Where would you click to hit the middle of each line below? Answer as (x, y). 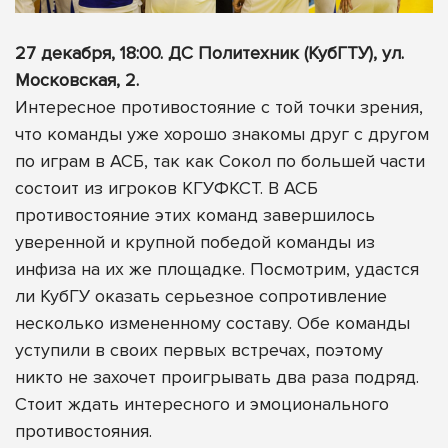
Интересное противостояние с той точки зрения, (219, 107)
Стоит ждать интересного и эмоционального (202, 404)
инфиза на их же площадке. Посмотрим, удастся (217, 269)
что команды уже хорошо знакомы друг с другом (222, 134)
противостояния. (83, 431)
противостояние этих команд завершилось (195, 215)
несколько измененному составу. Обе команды (212, 323)
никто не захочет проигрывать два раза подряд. (217, 377)
